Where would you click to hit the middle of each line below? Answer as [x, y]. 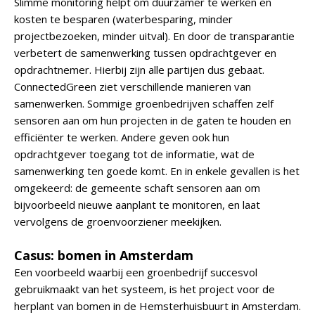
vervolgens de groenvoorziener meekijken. [118, 221]
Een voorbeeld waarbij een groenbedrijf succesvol [136, 272]
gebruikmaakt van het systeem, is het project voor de [144, 289]
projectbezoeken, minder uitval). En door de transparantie [154, 36]
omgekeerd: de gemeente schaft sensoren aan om [137, 188]
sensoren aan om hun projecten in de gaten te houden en [153, 120]
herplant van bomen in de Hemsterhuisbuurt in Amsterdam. [157, 306]
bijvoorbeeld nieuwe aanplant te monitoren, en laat [137, 205]
